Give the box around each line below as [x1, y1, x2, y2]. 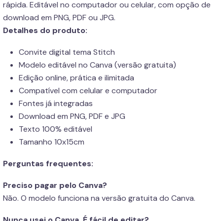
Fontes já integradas [19, 98, 93, 109]
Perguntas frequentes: [3, 158, 93, 169]
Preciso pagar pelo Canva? [3, 180, 107, 190]
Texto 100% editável [19, 124, 94, 134]
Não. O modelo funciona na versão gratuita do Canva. [3, 193, 195, 203]
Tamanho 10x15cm [19, 137, 84, 147]
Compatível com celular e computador [19, 85, 157, 96]
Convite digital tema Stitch [19, 47, 115, 57]
